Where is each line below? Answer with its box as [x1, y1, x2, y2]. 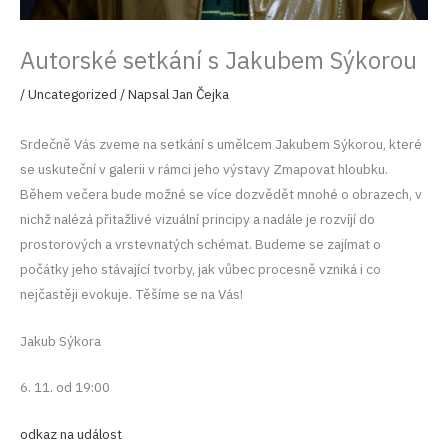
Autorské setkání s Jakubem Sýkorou [20, 45, 417, 77]
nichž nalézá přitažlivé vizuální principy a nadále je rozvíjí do [20, 209, 375, 228]
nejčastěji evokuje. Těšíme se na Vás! [20, 284, 243, 303]
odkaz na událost [20, 425, 122, 444]
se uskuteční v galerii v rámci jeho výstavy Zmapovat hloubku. [20, 159, 388, 178]
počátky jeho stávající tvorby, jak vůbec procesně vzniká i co [20, 259, 381, 278]
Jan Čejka [172, 85, 229, 104]
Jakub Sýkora [20, 331, 101, 350]
